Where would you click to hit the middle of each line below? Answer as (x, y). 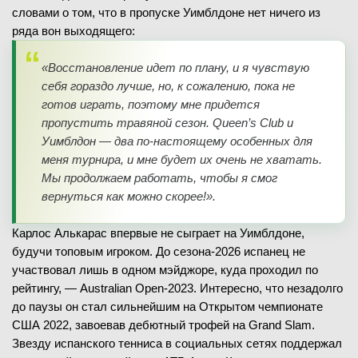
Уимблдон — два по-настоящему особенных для (177, 141)
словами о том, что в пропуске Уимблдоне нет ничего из (166, 12)
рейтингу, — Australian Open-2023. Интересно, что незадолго (177, 288)
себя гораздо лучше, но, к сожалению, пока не (168, 86)
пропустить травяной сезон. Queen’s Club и (167, 123)
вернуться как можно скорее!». (129, 196)
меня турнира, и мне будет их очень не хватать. (182, 159)
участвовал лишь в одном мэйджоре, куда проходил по (165, 270)
